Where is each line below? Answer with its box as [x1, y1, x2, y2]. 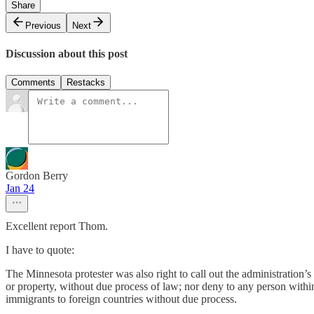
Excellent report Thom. [6, 220, 108, 233]
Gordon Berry [6, 170, 68, 182]
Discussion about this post [6, 47, 128, 60]
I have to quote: [6, 244, 74, 257]
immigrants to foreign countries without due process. [6, 293, 237, 306]
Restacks [67, 77, 105, 88]
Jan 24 [6, 182, 34, 195]
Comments [11, 77, 55, 88]
